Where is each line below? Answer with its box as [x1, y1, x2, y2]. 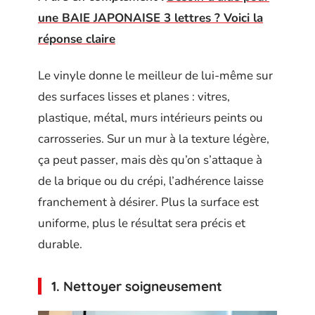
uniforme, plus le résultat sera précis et [38, 215, 245, 232]
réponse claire [38, 30, 115, 47]
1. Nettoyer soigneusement [51, 278, 222, 295]
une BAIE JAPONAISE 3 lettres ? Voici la [38, 9, 263, 26]
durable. [38, 236, 82, 253]
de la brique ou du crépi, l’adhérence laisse [38, 173, 264, 190]
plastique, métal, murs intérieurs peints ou [38, 110, 263, 127]
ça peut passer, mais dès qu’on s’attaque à [38, 152, 262, 169]
